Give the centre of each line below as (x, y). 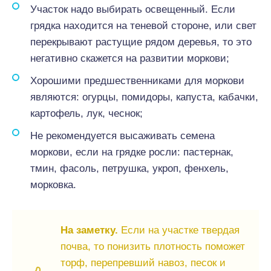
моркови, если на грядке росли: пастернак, (132, 152)
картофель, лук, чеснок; (87, 113)
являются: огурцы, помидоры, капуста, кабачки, (144, 97)
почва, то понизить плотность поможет (153, 247)
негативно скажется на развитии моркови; (130, 58)
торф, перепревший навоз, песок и (143, 263)
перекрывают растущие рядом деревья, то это (141, 42)
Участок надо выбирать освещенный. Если (133, 9)
